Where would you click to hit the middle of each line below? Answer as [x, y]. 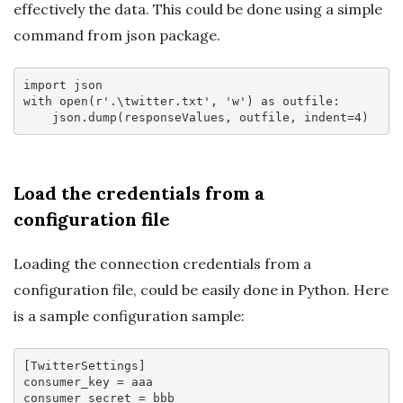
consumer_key [66, 381]
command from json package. [117, 36]
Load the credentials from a [139, 193]
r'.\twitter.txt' [152, 101]
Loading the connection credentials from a [162, 264]
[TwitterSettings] [84, 365]
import [45, 85]
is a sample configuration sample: [129, 316]
